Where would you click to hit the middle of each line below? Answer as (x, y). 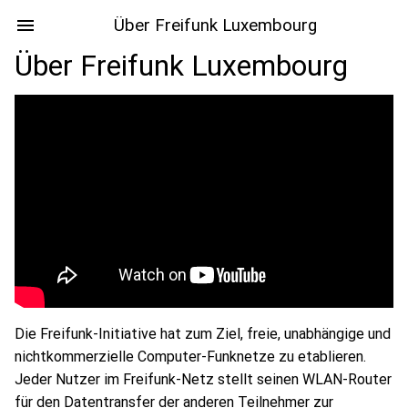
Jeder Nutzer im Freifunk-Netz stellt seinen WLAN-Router (203, 379)
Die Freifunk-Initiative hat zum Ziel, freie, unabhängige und (203, 334)
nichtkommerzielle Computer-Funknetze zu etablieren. (190, 357)
